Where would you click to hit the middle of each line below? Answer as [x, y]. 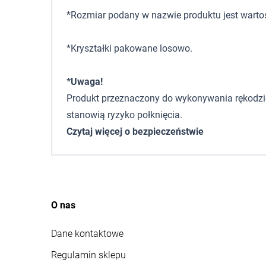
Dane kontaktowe [87, 234]
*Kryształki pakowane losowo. [129, 48]
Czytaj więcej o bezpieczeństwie [135, 132]
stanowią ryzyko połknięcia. [124, 115]
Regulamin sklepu [88, 255]
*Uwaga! [85, 82]
